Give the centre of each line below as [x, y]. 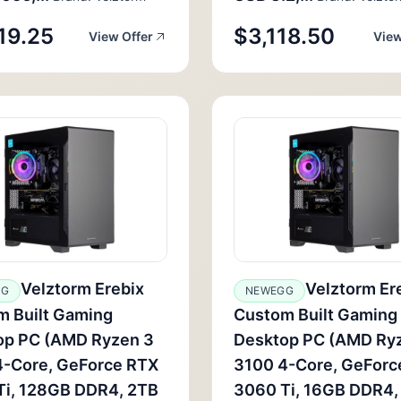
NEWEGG [269, 290]
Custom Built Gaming [316, 315]
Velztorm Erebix [82, 289]
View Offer [121, 36]
